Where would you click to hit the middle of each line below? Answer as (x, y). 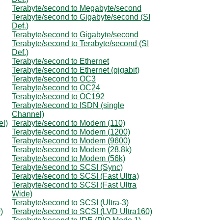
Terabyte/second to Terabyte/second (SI (80, 43)
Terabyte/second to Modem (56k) (69, 158)
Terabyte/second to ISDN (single (68, 105)
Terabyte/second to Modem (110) (69, 123)
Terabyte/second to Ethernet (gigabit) (76, 70)
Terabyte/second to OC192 (58, 96)
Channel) (28, 114)
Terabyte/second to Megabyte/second (77, 8)
